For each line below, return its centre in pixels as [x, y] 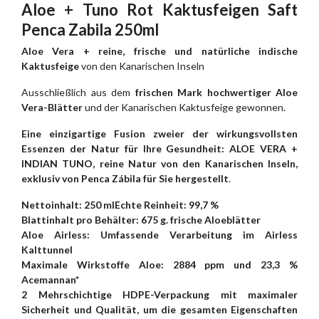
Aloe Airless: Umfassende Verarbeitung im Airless [159, 235]
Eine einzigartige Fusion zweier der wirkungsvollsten [159, 134]
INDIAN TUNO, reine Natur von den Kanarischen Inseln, [159, 164]
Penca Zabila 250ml [90, 30]
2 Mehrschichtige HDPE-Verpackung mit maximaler [159, 295]
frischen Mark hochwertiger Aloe [216, 93]
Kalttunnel [47, 250]
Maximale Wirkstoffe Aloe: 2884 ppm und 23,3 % [159, 265]
